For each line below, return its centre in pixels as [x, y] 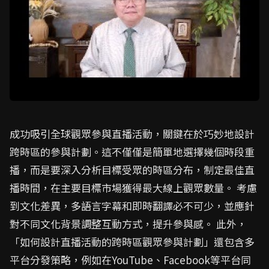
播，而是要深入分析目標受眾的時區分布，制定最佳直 [132, 170]
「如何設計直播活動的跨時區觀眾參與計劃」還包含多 [132, 242]
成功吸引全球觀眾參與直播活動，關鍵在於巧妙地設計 [132, 134]
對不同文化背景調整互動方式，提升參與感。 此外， [128, 224]
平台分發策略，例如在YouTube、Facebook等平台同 [130, 260]
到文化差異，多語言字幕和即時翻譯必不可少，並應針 [132, 206]
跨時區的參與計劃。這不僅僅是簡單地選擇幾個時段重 [132, 152]
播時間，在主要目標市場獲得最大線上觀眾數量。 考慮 [133, 188]
